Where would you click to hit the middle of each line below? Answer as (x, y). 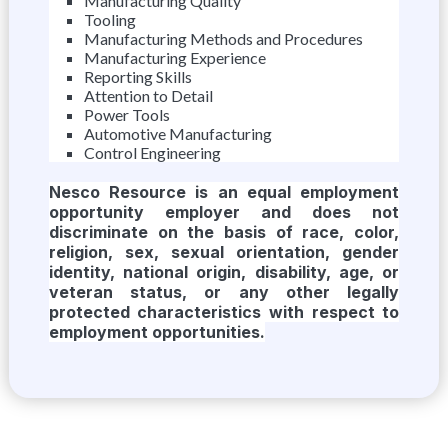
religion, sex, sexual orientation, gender (224, 252)
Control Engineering (152, 152)
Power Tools (126, 114)
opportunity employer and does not (224, 212)
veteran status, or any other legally (224, 292)
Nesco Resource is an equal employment (224, 192)
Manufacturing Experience (174, 57)
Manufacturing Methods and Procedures (223, 38)
